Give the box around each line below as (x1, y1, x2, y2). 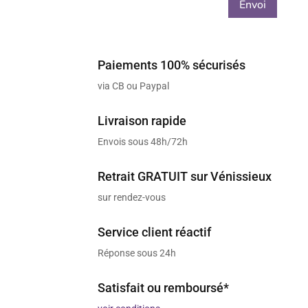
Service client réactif (97, 224, 211, 239)
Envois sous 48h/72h (97, 135, 188, 147)
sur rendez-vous (97, 191, 166, 203)
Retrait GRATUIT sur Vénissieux (97, 168, 272, 184)
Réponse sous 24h (97, 247, 176, 258)
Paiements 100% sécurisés (97, 57, 245, 72)
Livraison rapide (97, 113, 186, 128)
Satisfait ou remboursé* (97, 280, 229, 295)
